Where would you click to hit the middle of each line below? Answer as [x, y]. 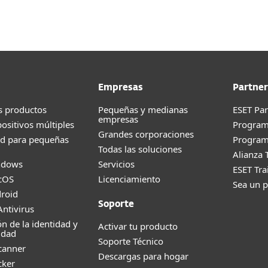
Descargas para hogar [143, 256]
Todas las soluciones [140, 149]
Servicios [116, 164]
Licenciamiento [129, 179]
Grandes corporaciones [146, 134]
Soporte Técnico [131, 241]
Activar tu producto [138, 226]
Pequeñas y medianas [143, 109]
